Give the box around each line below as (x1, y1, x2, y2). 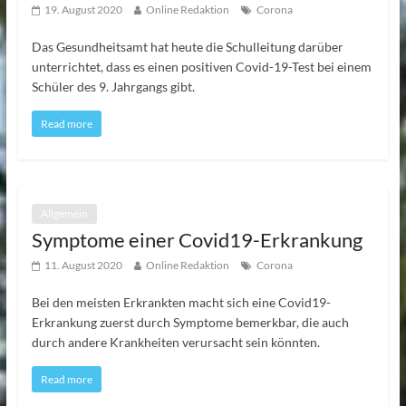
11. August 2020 (43, 257, 122, 272)
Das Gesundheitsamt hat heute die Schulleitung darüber (31, 38, 343, 54)
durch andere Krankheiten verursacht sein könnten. (31, 333, 320, 350)
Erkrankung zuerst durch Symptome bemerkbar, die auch (31, 314, 349, 330)
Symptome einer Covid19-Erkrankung (31, 227, 362, 252)
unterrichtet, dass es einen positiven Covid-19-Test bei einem (31, 58, 372, 74)
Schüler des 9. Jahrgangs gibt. (31, 78, 195, 94)
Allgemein (40, 206, 88, 220)
